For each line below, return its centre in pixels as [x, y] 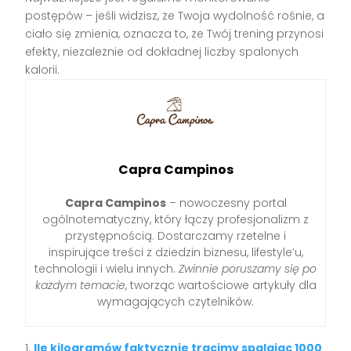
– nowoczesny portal [226, 203]
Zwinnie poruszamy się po [248, 269]
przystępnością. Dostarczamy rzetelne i [175, 236]
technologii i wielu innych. [107, 269]
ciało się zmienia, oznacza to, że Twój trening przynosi [175, 34]
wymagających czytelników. [175, 302]
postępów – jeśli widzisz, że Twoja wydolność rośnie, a [175, 16]
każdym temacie [80, 286]
